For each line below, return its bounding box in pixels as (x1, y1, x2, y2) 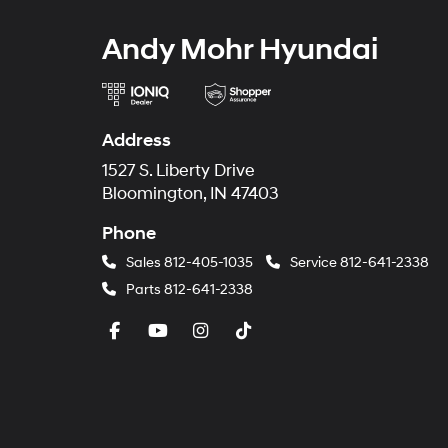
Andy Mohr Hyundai (102, 30, 378, 68)
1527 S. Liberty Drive (102, 160, 255, 181)
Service (287, 253, 340, 271)
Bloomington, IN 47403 (102, 183, 279, 204)
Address (102, 128, 171, 152)
